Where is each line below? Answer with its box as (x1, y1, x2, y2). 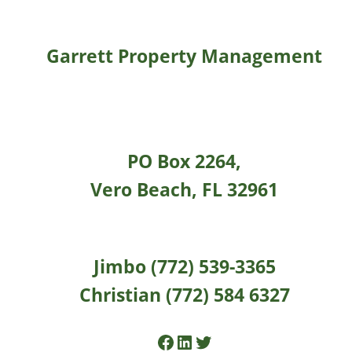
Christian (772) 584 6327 (79, 281, 290, 307)
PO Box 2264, (127, 148, 242, 174)
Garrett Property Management (46, 43, 323, 69)
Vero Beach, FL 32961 (90, 176, 279, 202)
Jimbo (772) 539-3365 (93, 253, 276, 279)
